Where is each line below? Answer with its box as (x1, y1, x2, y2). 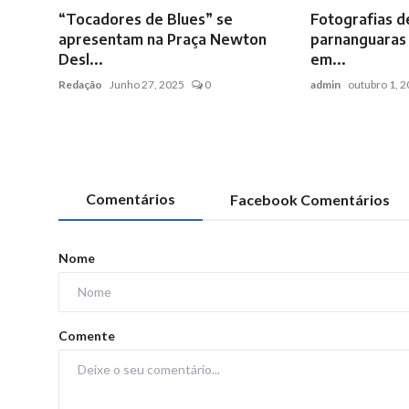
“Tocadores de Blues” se (58, 9, 233, 28)
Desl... (58, 49, 103, 68)
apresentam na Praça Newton (58, 29, 267, 48)
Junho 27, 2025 (110, 77, 184, 91)
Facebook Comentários (230, 190, 390, 208)
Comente (58, 327, 115, 343)
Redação (58, 77, 102, 91)
